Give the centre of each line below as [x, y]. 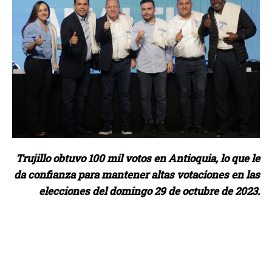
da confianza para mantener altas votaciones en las [137, 175]
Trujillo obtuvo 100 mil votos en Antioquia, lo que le [138, 158]
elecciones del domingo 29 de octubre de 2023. [149, 191]
